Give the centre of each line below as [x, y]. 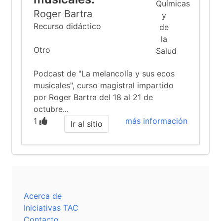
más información [156, 121]
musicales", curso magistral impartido [104, 85]
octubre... [51, 109]
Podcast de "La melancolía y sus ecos [104, 74]
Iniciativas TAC [51, 208]
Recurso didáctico [67, 26]
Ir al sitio [86, 124]
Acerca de [43, 196]
